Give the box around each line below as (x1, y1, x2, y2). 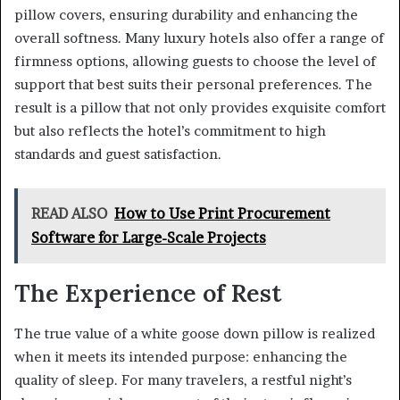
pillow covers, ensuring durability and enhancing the (14, 6, 358, 24)
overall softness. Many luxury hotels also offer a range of (14, 29, 384, 47)
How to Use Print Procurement (114, 204, 330, 223)
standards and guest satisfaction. (14, 146, 221, 163)
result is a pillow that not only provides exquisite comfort (14, 99, 386, 117)
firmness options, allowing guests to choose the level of (14, 53, 376, 71)
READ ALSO (31, 204, 107, 223)
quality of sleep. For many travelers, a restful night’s (14, 371, 352, 388)
